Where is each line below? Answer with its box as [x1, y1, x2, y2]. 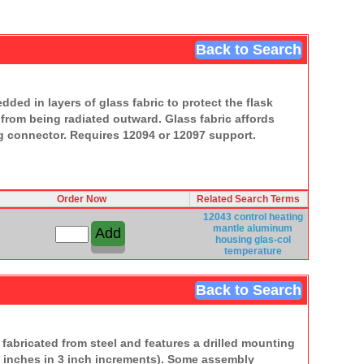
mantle [213, 222, 245, 234]
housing [214, 233, 252, 245]
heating [268, 210, 303, 223]
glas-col [253, 233, 291, 245]
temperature [223, 245, 282, 257]
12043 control [202, 210, 266, 223]
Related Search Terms [197, 193, 300, 205]
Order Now [57, 193, 106, 205]
